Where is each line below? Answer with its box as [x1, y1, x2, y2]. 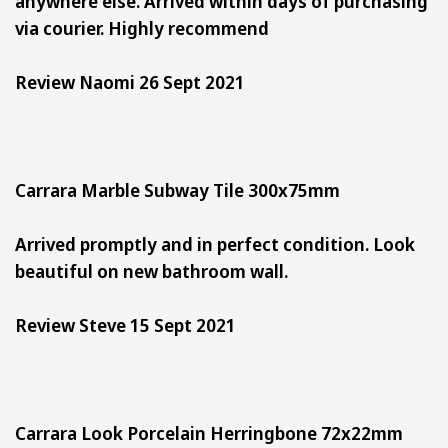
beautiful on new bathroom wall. [15, 258, 288, 283]
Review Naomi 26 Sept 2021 [15, 69, 245, 94]
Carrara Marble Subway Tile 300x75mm [15, 177, 352, 202]
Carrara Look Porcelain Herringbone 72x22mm [15, 420, 419, 445]
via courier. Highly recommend [15, 15, 269, 40]
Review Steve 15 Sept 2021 [15, 312, 236, 337]
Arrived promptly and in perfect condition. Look [15, 231, 415, 256]
